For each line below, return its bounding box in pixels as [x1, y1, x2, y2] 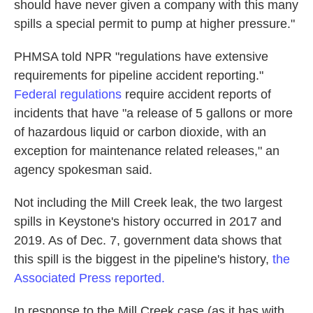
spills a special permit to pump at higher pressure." [14, 17, 295, 31]
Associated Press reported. [14, 271, 165, 285]
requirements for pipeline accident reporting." [14, 68, 263, 82]
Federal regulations [14, 87, 122, 101]
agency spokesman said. [14, 163, 152, 177]
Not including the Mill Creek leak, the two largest [14, 196, 282, 210]
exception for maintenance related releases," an [14, 144, 279, 158]
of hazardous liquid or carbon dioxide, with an [14, 125, 266, 139]
